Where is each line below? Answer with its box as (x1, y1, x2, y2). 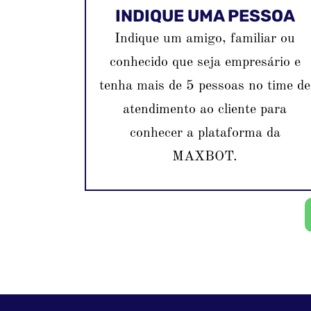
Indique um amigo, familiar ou (115, 32, 296, 47)
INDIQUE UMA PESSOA (115, 6, 295, 26)
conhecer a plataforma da (129, 126, 280, 141)
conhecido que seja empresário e (109, 56, 301, 70)
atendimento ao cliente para (123, 103, 287, 117)
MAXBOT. (172, 150, 238, 165)
